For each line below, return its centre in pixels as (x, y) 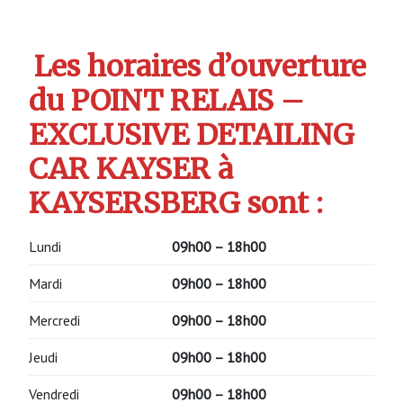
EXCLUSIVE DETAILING (192, 135)
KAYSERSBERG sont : (176, 204)
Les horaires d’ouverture (201, 67)
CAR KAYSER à (131, 170)
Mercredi (54, 320)
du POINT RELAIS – (166, 101)
